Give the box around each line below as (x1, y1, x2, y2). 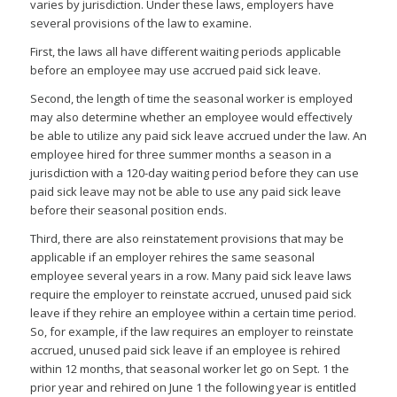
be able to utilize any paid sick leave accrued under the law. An (29, 128, 367, 144)
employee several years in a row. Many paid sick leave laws (29, 268, 352, 284)
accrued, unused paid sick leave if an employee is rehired (29, 342, 340, 359)
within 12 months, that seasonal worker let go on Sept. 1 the (29, 361, 349, 378)
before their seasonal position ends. (29, 202, 227, 219)
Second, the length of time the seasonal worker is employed (29, 90, 353, 107)
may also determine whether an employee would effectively (29, 109, 353, 126)
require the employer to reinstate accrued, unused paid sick (29, 286, 352, 303)
